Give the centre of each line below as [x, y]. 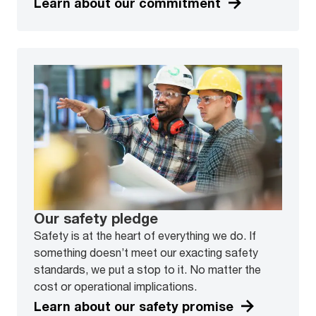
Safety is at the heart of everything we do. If [145, 236]
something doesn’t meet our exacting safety [146, 253]
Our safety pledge [96, 219]
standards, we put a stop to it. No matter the [147, 269]
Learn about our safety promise [134, 306]
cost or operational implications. [115, 286]
